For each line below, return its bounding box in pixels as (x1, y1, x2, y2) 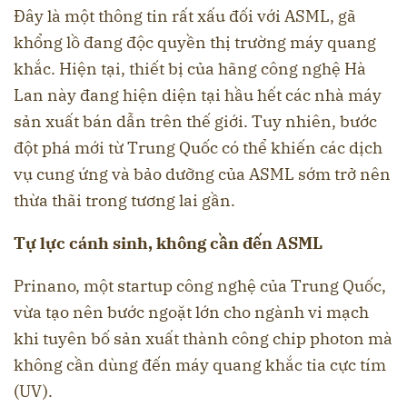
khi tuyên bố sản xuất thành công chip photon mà (14, 328, 392, 350)
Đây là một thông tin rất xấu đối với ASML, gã (14, 5, 356, 27)
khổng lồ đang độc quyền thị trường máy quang (14, 32, 376, 54)
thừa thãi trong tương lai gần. (14, 190, 235, 212)
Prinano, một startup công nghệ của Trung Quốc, (14, 275, 386, 297)
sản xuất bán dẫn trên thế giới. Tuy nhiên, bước (14, 111, 377, 133)
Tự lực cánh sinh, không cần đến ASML (14, 233, 323, 254)
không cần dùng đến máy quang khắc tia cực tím (14, 354, 386, 376)
